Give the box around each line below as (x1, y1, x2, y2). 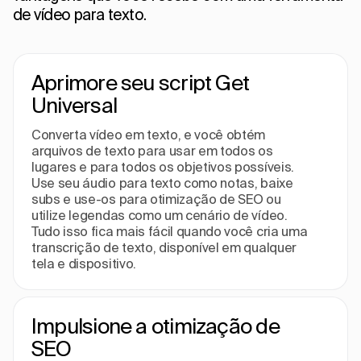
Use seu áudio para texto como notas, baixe (31, 175, 293, 190)
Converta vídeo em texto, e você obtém (31, 127, 266, 142)
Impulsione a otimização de (31, 313, 280, 338)
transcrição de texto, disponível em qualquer (31, 239, 297, 255)
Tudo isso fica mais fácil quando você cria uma (31, 223, 308, 239)
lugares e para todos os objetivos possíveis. (31, 159, 294, 174)
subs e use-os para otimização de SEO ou (31, 191, 281, 206)
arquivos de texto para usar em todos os (31, 143, 273, 158)
